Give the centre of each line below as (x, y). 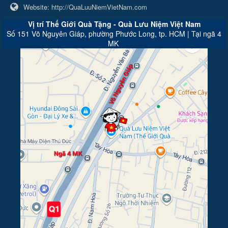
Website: (37, 7)
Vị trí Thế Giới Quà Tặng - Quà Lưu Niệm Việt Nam (114, 24)
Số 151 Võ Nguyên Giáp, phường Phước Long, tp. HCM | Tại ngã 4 (114, 34)
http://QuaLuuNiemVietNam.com (99, 7)
